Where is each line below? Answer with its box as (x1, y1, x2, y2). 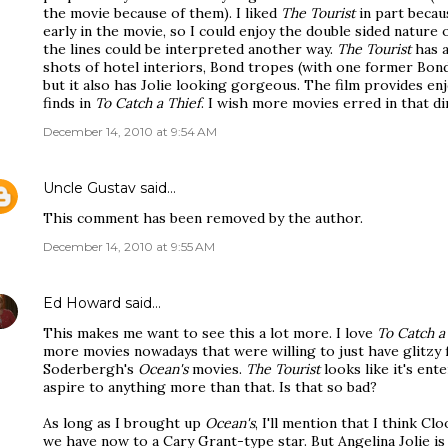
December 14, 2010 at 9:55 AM (43, 239, 215, 254)
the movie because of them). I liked (43, 4, 281, 22)
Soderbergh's (43, 360, 138, 378)
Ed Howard (43, 294, 121, 312)
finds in (43, 94, 95, 112)
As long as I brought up (43, 414, 205, 432)
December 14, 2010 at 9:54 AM (43, 124, 217, 139)
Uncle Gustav (43, 179, 136, 197)
